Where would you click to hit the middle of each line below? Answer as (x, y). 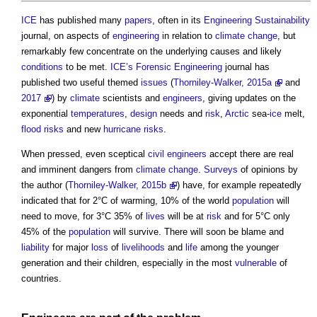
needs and (181, 114)
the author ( (45, 185)
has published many (81, 21)
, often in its (178, 21)
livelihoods (143, 248)
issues (154, 83)
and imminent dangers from (79, 170)
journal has (246, 67)
